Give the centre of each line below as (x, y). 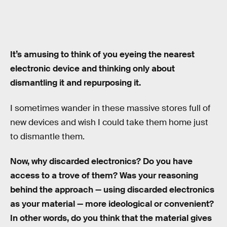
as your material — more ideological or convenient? (112, 204)
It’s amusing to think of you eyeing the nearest (102, 55)
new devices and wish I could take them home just (109, 122)
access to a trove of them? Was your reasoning (104, 176)
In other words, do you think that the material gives (111, 218)
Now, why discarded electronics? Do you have (101, 162)
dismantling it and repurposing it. (75, 83)
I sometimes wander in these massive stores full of (110, 108)
